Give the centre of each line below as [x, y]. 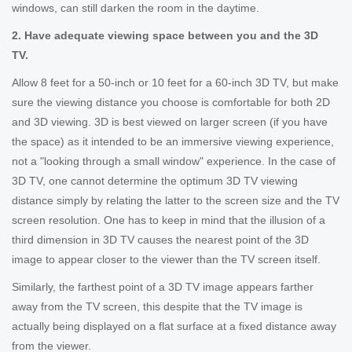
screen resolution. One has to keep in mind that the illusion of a [169, 220]
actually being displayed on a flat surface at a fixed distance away [174, 326]
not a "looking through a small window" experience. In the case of [174, 161]
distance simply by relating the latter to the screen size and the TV [176, 200]
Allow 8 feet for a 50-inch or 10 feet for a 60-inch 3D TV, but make [175, 82]
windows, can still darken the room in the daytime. [136, 8]
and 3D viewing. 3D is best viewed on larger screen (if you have [170, 122]
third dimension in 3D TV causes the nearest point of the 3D [160, 240]
